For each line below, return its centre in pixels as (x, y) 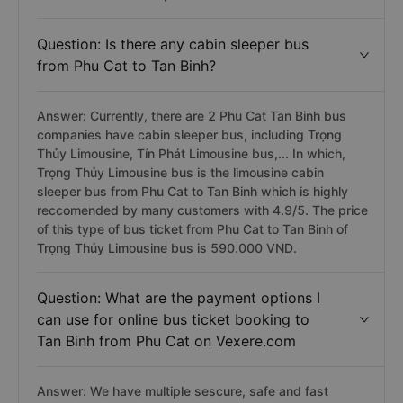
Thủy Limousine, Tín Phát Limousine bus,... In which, (191, 153)
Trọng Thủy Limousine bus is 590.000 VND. (167, 248)
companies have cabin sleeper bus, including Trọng (189, 134)
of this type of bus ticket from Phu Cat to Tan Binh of (193, 229)
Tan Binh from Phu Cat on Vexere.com (166, 341)
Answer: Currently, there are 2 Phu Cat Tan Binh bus (192, 116)
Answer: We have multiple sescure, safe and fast (183, 391)
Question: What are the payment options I (179, 298)
